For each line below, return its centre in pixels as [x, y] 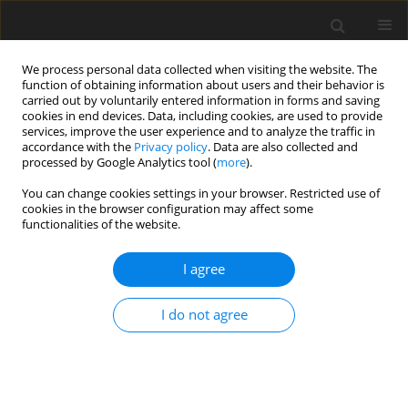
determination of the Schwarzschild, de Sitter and [202, 354]
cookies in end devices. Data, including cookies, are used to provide [202, 116]
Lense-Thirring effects [97, 376]
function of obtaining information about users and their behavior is [203, 85]
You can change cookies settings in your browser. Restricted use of [201, 194]
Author [58, 253]
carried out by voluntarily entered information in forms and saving [201, 101]
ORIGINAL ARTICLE [65, 308]
